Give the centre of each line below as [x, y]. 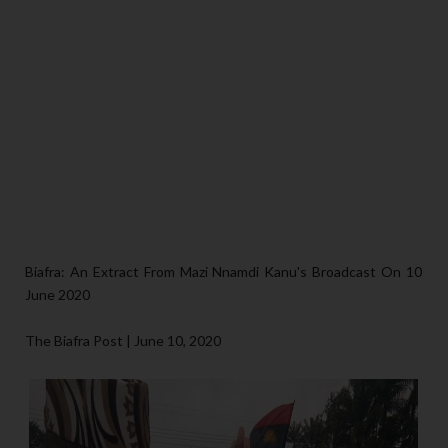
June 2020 [57, 295]
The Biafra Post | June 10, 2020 [123, 341]
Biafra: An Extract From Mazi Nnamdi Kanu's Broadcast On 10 [223, 272]
